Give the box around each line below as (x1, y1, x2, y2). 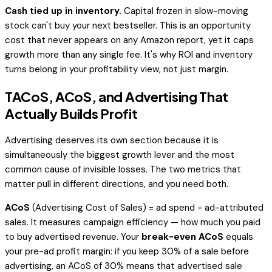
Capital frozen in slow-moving (121, 5, 248, 18)
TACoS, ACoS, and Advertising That (5, 87, 229, 105)
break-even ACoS (141, 230, 223, 243)
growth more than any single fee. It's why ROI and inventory (5, 49, 253, 61)
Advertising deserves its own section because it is (5, 134, 219, 146)
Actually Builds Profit (5, 104, 138, 122)
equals (223, 230, 253, 243)
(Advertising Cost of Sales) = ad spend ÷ (30, 201, 205, 214)
